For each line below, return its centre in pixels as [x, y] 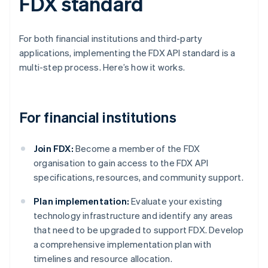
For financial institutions [98, 117]
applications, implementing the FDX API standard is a [127, 53]
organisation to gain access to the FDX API [121, 163]
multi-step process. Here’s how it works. [102, 67]
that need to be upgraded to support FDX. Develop [139, 230]
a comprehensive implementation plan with [122, 244]
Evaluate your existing [176, 201]
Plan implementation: [81, 201]
